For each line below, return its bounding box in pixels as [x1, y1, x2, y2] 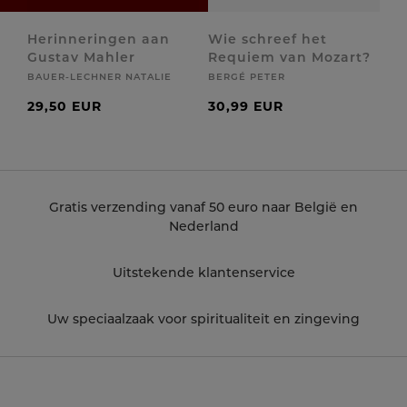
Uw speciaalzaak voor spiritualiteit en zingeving [47, 311, 360, 327]
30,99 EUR [208, 98, 283, 114]
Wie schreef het [208, 31, 327, 47]
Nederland [168, 218, 239, 234]
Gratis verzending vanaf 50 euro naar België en [49, 199, 358, 215]
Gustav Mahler [27, 49, 135, 65]
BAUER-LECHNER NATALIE [27, 71, 172, 83]
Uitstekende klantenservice [112, 264, 295, 281]
